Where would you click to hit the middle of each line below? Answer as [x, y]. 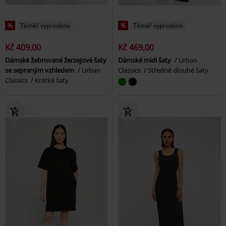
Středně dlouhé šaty [178, 70]
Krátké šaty [52, 80]
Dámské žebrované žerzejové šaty [56, 60]
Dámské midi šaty [145, 60]
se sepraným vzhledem [40, 70]
